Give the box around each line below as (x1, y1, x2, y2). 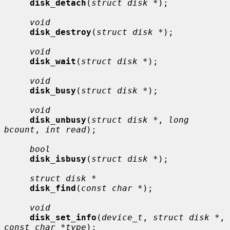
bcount (4, 124, 35, 135)
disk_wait (30, 56, 76, 66)
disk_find (30, 183, 76, 193)
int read (45, 124, 86, 135)
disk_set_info (30, 212, 97, 222)
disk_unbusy (30, 114, 86, 125)
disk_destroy (30, 27, 91, 37)
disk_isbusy (30, 154, 86, 164)
